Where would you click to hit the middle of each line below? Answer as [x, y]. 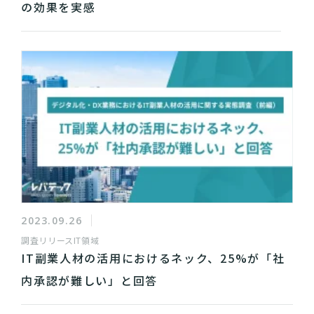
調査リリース [47, 240]
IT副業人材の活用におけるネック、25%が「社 [153, 258]
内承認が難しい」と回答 [89, 281]
